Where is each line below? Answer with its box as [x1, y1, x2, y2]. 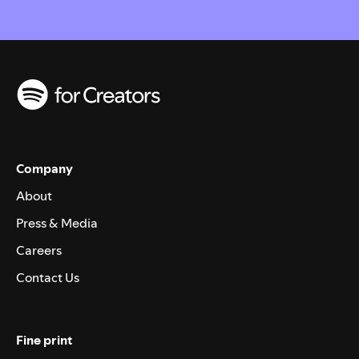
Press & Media [16, 213, 98, 232]
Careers [16, 240, 62, 259]
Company [16, 159, 73, 177]
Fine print [16, 330, 72, 349]
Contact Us [16, 268, 79, 286]
